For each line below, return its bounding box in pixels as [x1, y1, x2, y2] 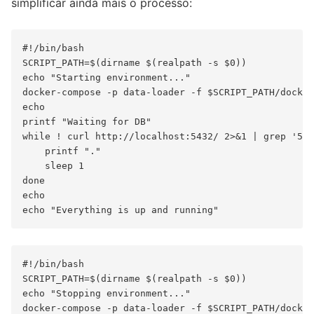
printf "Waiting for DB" [22, 116, 151, 127]
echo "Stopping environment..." [22, 287, 191, 299]
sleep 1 [22, 160, 84, 171]
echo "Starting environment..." [22, 71, 191, 83]
